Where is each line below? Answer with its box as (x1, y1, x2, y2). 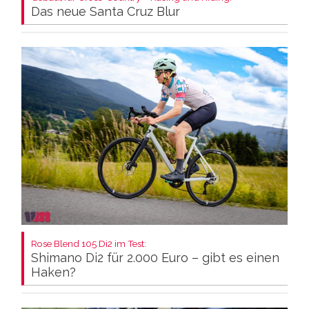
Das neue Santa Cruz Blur (31, 4, 180, 19)
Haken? (31, 264, 76, 279)
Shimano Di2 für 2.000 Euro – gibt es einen (31, 250, 279, 265)
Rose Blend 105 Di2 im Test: (31, 237, 146, 249)
